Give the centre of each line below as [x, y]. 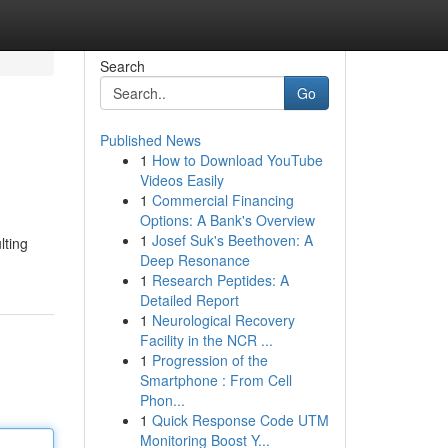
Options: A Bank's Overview [227, 220]
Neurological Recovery [223, 320]
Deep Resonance [194, 260]
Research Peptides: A [220, 280]
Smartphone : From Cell [215, 380]
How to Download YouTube [237, 160]
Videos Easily [181, 180]
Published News [150, 140]
